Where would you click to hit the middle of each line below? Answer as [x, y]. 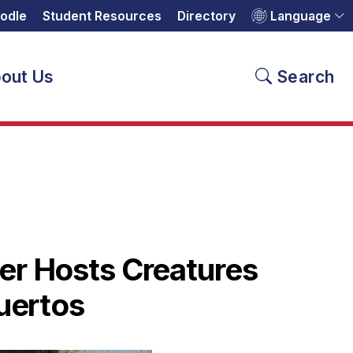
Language [301, 16]
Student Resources [102, 16]
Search [306, 76]
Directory [207, 16]
